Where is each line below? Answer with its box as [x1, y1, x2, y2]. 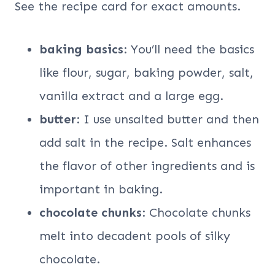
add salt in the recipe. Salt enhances [39, 134, 251, 150]
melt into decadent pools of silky [39, 228, 230, 243]
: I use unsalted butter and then [76, 111, 259, 126]
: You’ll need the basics [123, 41, 254, 56]
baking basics [39, 41, 123, 56]
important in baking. [39, 181, 163, 196]
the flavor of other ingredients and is [39, 158, 255, 173]
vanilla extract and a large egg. [39, 88, 223, 103]
